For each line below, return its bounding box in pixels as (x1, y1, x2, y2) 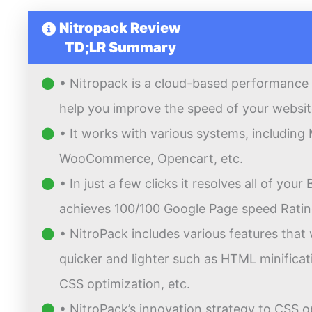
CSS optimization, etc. (59, 276, 194, 292)
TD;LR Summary (64, 39, 176, 56)
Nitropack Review (59, 19, 181, 37)
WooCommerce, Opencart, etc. (59, 151, 243, 166)
